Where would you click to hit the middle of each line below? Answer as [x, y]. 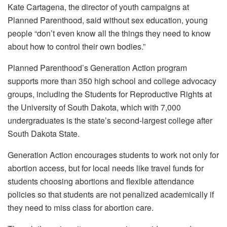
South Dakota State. [44, 133]
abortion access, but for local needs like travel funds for [106, 168]
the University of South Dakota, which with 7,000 [94, 107]
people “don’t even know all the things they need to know [109, 33]
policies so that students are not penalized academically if [111, 194]
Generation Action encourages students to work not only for [113, 155]
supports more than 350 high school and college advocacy [112, 81]
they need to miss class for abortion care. [81, 207]
